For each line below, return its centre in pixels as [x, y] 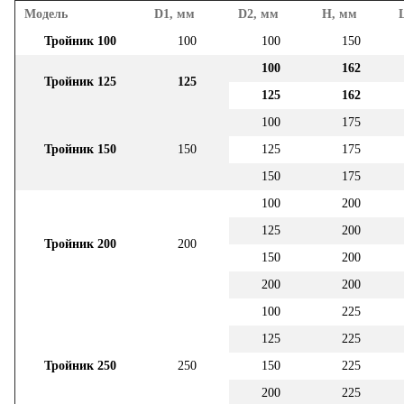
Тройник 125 [80, 81]
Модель [46, 14]
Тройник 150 [80, 149]
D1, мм [174, 14]
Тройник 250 [80, 365]
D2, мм [258, 14]
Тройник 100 [80, 41]
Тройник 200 [80, 243]
